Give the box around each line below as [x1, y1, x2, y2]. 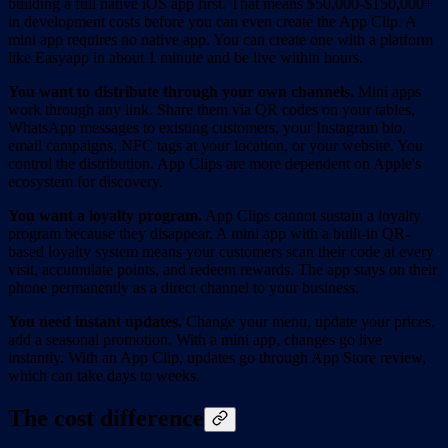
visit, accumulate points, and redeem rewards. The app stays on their [8, 260, 437, 278]
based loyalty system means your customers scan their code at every [8, 242, 434, 260]
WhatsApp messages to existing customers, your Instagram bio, [8, 118, 406, 136]
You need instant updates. [8, 312, 182, 330]
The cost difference [8, 404, 204, 431]
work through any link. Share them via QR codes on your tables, [8, 100, 415, 118]
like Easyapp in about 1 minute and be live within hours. [8, 48, 363, 66]
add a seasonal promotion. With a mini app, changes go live [8, 330, 382, 348]
